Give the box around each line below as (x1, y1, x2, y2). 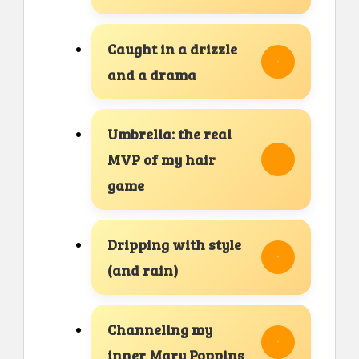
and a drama (107, 64, 196, 84)
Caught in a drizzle (107, 38, 237, 58)
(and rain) (107, 260, 178, 280)
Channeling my (107, 319, 212, 339)
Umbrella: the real (107, 123, 232, 143)
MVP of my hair (107, 149, 216, 169)
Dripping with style (107, 234, 241, 254)
